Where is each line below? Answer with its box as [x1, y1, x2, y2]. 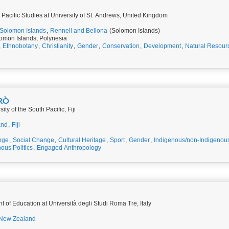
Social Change [13, 136, 54, 144]
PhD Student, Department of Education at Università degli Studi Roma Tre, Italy [42, 200, 151, 207]
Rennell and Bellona [50, 27, 108, 34]
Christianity [42, 42, 73, 50]
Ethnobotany [3, 42, 38, 50]
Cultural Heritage [58, 136, 106, 144]
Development [144, 42, 181, 50]
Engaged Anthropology [37, 144, 101, 151]
